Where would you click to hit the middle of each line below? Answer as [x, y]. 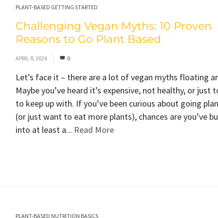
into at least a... [45, 130]
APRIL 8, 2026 [31, 58]
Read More [94, 130]
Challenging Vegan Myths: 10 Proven [113, 26]
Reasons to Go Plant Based [88, 39]
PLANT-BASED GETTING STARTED [56, 7]
